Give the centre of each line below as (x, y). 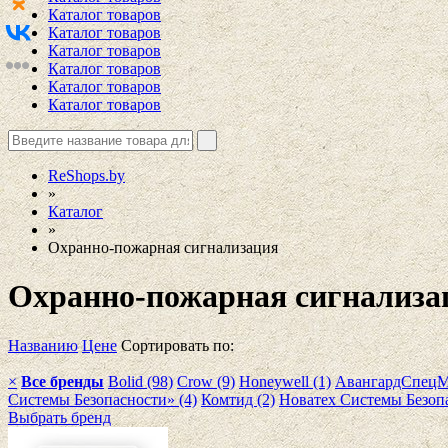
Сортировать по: (177, 345)
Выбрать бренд (59, 417)
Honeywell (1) (285, 381)
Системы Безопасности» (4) (102, 399)
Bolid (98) (140, 381)
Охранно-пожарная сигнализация (163, 247)
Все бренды (62, 381)
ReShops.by (86, 175)
